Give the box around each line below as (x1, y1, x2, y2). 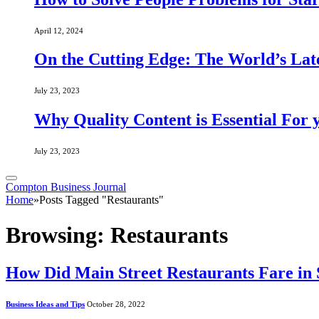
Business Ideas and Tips (6, 299, 85, 308)
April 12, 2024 (34, 26, 83, 35)
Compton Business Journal (6, 181, 126, 194)
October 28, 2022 (87, 299, 145, 308)
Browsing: (6, 221, 110, 248)
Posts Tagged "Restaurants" (39, 194, 164, 206)
